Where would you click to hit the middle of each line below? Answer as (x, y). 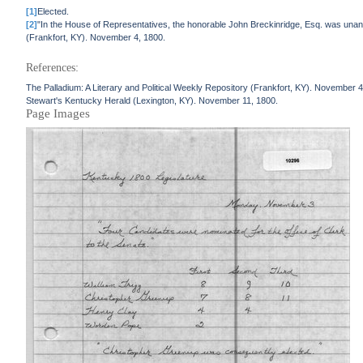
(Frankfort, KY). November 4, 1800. (96, 37)
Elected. (53, 11)
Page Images (58, 113)
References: (53, 68)
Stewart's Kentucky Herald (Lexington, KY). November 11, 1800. (152, 100)
